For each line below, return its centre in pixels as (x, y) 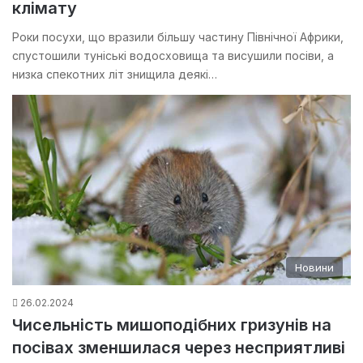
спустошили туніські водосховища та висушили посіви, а (173, 56)
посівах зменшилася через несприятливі (179, 347)
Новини (314, 267)
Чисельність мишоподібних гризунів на (172, 325)
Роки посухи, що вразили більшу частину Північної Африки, (178, 37)
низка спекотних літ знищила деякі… (115, 75)
